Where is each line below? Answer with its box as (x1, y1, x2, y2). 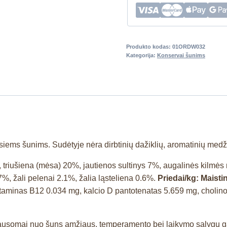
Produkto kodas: (126, 43, 172, 50)
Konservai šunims (157, 52, 205, 58)
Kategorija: (126, 52, 157, 58)
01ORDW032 (172, 43, 205, 50)
